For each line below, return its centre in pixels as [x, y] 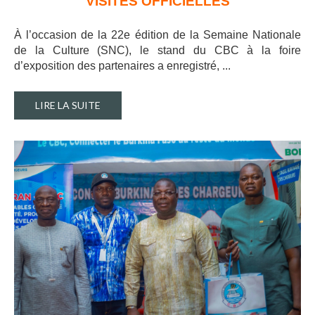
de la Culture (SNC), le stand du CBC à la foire [157, 50]
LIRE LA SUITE [68, 105]
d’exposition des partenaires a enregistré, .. [121, 65]
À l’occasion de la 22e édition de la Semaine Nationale [157, 34]
